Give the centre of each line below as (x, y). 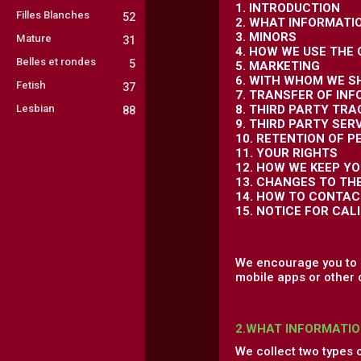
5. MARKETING (278, 66)
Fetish (31, 85)
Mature (34, 38)
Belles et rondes (56, 62)
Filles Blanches (53, 15)
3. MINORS (266, 37)
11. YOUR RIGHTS (286, 153)
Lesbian (35, 108)
